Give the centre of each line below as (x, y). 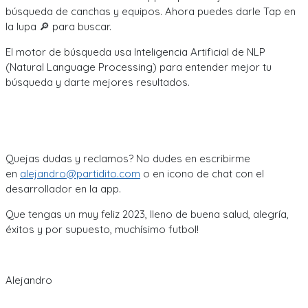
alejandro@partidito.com (80, 174)
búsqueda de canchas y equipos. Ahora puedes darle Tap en (151, 12)
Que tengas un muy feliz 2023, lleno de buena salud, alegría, (147, 214)
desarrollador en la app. (63, 189)
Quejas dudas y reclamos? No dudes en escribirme (128, 159)
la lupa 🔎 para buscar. (58, 27)
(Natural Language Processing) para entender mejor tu (139, 67)
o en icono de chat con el (202, 174)
